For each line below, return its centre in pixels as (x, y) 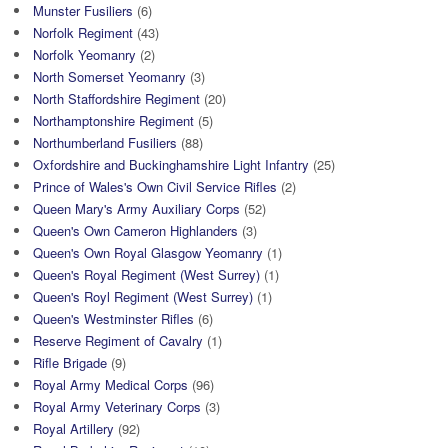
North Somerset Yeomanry (109, 76)
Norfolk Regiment (83, 32)
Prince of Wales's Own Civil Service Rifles (155, 186)
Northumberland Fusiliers (105, 142)
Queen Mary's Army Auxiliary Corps (136, 208)
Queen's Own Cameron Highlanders (135, 230)
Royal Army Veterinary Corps (117, 406)
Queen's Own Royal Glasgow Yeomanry (148, 252)
